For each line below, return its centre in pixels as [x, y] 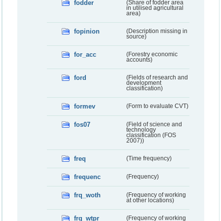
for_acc [85, 55]
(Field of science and [154, 125]
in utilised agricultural [155, 8]
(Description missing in [157, 31]
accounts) [139, 60]
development [144, 83]
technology [141, 130]
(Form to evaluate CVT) [157, 106]
